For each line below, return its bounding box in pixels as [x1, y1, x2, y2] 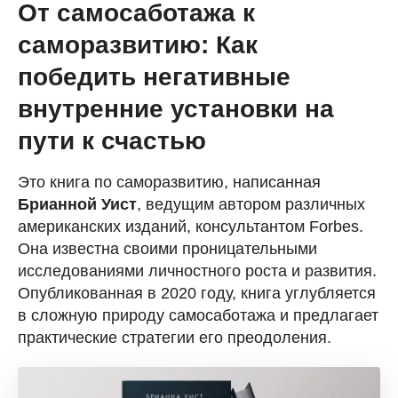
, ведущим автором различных [137, 195, 365, 213]
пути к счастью [18, 127, 206, 155]
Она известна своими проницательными [18, 240, 317, 258]
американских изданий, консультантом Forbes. [18, 218, 363, 235]
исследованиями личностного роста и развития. [18, 262, 377, 280]
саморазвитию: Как [18, 31, 258, 59]
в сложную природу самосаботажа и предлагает [18, 306, 378, 324]
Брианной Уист [18, 195, 137, 213]
